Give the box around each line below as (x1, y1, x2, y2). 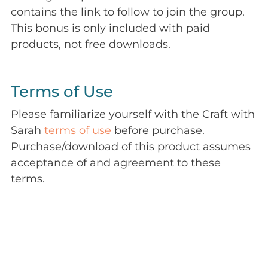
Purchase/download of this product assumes (11, 140, 251, 154)
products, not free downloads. (11, 38, 170, 51)
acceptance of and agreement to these (11, 156, 221, 170)
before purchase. (111, 124, 205, 138)
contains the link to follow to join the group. (11, 5, 245, 19)
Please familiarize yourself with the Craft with (11, 108, 255, 121)
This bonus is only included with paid (11, 22, 210, 35)
